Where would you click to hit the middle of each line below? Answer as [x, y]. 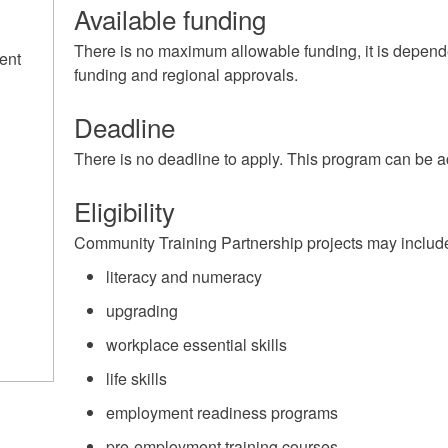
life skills [136, 378]
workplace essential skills [196, 344]
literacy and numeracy [183, 276]
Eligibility [124, 210]
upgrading [141, 310]
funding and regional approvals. [187, 74]
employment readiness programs [221, 412]
